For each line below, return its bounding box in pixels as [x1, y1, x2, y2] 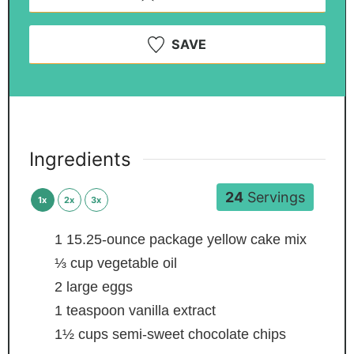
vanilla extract [128, 303, 216, 319]
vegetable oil [96, 255, 177, 272]
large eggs [66, 279, 133, 296]
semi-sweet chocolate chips [111, 326, 286, 343]
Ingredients [28, 147, 131, 171]
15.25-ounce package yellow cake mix [66, 232, 307, 248]
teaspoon [66, 303, 125, 319]
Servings [243, 188, 305, 205]
